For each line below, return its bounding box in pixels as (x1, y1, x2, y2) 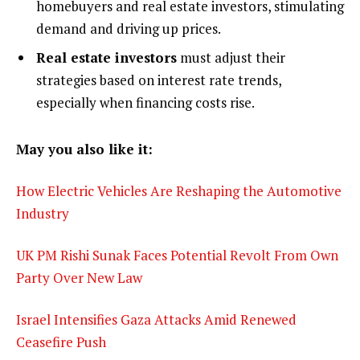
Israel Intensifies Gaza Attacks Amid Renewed (16, 309, 297, 329)
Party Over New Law (16, 268, 142, 287)
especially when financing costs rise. (36, 92, 255, 112)
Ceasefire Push (16, 332, 106, 351)
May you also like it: (16, 140, 153, 159)
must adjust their (177, 47, 285, 67)
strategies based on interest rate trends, (36, 70, 281, 89)
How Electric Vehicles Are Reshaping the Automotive (16, 181, 342, 200)
